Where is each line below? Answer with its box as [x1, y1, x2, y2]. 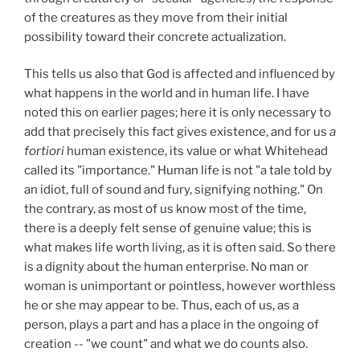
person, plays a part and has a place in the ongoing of [24, 317, 319, 333]
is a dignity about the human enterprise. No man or [24, 260, 309, 275]
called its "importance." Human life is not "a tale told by [24, 163, 332, 178]
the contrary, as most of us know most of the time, [24, 202, 306, 217]
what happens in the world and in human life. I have [24, 86, 309, 101]
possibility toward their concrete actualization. [24, 29, 286, 44]
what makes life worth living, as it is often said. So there [24, 240, 336, 256]
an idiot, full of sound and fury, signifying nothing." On [24, 182, 323, 198]
